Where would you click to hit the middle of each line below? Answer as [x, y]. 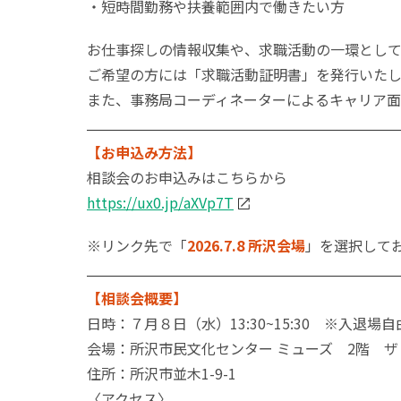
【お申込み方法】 [144, 152]
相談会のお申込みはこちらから [187, 177]
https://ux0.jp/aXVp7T [160, 202]
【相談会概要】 [137, 298]
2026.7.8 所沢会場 [246, 245]
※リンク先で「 [137, 245]
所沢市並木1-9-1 [183, 373]
